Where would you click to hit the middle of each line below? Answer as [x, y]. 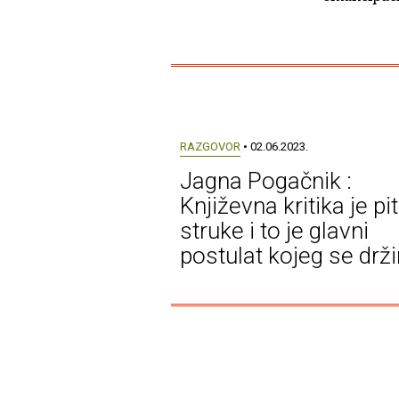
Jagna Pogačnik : [265, 181]
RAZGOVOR [210, 147]
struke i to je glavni [274, 231]
